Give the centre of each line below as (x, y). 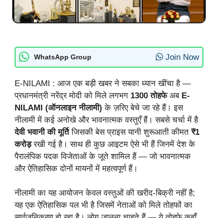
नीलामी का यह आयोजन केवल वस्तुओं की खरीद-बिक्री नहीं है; (105, 193)
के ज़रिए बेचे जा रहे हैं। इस (143, 108)
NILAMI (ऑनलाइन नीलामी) (58, 108)
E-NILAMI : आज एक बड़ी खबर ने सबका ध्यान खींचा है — (103, 83)
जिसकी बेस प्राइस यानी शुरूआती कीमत (130, 132)
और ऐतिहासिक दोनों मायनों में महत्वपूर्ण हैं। (76, 168)
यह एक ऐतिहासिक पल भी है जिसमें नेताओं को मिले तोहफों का (103, 205)
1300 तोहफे (149, 95)
